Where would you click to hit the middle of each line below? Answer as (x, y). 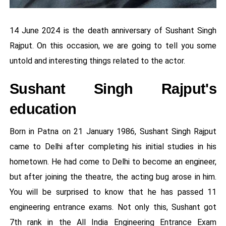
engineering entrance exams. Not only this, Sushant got (113, 207)
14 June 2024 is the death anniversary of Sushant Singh (113, 31)
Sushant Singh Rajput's (113, 89)
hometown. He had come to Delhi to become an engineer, (113, 162)
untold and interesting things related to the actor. (97, 61)
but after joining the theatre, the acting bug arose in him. (113, 177)
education (43, 109)
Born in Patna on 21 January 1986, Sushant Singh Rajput (113, 132)
